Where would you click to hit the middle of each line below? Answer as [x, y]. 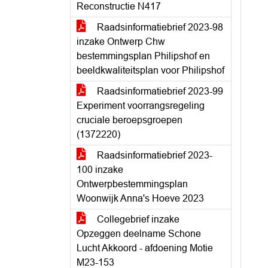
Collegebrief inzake [137, 219]
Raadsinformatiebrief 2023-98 [159, 27]
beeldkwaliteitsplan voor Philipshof [150, 70]
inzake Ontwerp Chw [121, 42]
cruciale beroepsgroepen [130, 120]
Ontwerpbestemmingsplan [132, 184]
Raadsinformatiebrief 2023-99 [159, 91]
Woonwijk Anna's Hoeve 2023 [140, 198]
